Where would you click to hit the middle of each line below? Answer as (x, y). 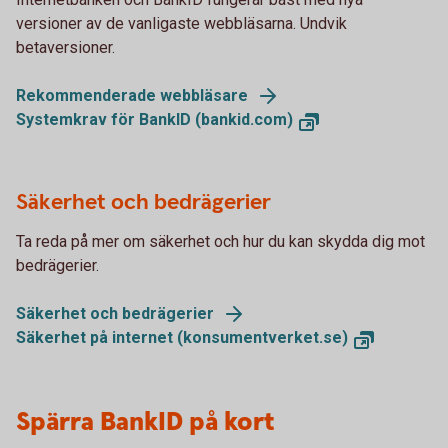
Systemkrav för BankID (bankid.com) (154, 119)
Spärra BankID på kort (145, 422)
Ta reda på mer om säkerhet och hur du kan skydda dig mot (220, 241)
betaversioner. (67, 47)
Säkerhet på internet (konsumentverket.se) (182, 337)
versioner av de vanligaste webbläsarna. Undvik (181, 23)
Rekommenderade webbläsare (132, 95)
